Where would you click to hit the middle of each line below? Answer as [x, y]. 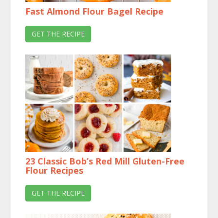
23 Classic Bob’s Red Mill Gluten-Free [105, 161]
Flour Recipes [54, 171]
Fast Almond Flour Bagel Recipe [95, 11]
